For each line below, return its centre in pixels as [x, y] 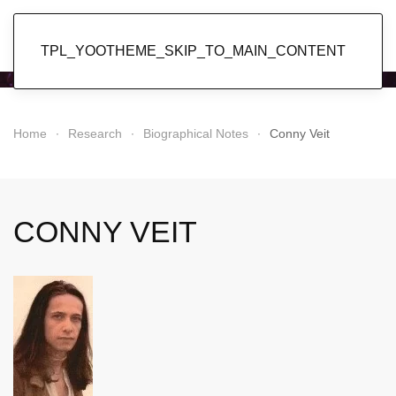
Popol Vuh [198, 33]
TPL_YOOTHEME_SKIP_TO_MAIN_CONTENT [193, 51]
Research [95, 133]
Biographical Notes [196, 133]
